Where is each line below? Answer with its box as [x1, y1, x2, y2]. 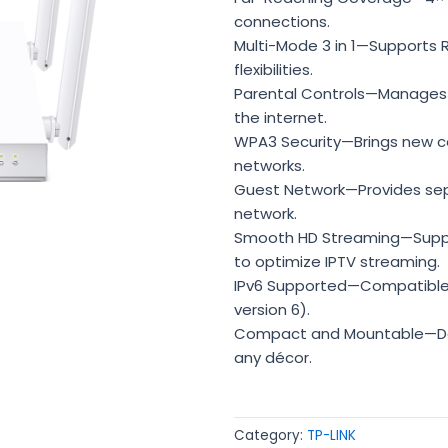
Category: [234, 426, 307, 446]
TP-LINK [307, 426, 356, 446]
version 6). [234, 299, 310, 321]
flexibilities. [234, 59, 313, 81]
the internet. [234, 107, 327, 129]
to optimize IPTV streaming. [234, 251, 440, 273]
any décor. [234, 347, 312, 369]
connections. [234, 11, 330, 33]
